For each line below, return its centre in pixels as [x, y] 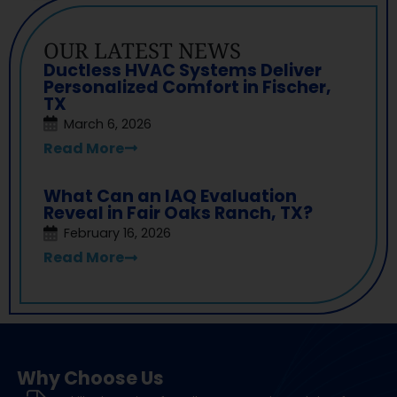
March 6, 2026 [108, 124]
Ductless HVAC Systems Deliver [183, 70]
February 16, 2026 [117, 234]
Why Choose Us [90, 378]
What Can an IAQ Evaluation [170, 197]
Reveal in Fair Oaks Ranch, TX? [178, 214]
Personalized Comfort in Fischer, [187, 87]
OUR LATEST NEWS [142, 50]
